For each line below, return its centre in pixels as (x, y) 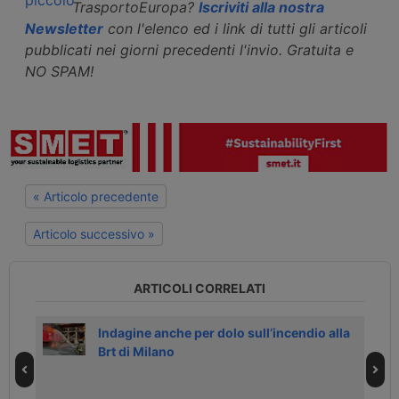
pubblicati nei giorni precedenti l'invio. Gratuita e (189, 49)
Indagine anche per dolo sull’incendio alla (224, 332)
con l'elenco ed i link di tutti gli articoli (235, 28)
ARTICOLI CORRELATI (199, 288)
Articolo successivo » (94, 234)
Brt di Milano (136, 351)
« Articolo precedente (96, 197)
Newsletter (64, 28)
